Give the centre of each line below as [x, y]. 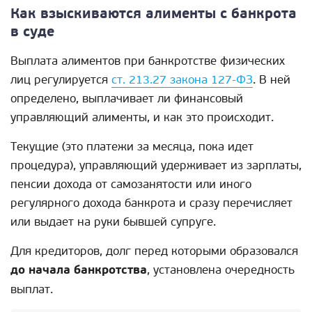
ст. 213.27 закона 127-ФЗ [182, 80]
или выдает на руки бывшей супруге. [113, 222]
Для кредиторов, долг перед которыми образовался [154, 251]
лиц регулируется [61, 80]
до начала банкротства [79, 271]
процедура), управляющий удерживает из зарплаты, [156, 166]
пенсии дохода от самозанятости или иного [131, 185]
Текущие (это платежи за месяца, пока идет [132, 147]
